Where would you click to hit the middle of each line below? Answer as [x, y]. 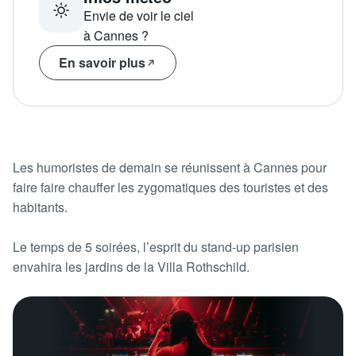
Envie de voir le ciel [139, 16]
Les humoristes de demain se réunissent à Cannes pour [170, 168]
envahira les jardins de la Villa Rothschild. [131, 267]
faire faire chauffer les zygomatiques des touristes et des [170, 188]
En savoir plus [102, 63]
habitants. [40, 207]
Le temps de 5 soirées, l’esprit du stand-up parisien [156, 247]
